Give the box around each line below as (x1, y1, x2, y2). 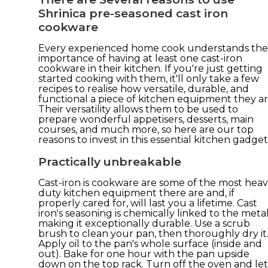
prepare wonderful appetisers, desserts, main (38, 113, 254, 125)
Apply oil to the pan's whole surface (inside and (38, 237, 262, 249)
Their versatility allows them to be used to (38, 103, 238, 115)
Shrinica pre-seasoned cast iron (38, 5, 228, 20)
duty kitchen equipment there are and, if (38, 187, 234, 199)
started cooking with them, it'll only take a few (38, 72, 259, 84)
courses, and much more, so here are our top (38, 123, 254, 135)
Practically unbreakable (38, 154, 181, 169)
